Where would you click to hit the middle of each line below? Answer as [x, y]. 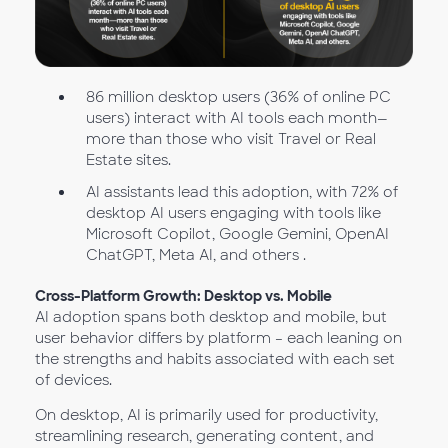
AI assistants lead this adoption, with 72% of [241, 192]
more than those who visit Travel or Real [230, 139]
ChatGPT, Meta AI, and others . [195, 255]
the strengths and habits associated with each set [215, 358]
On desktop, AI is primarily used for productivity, [206, 414]
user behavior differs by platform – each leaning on [218, 337]
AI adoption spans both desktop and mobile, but [211, 316]
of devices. [73, 379]
